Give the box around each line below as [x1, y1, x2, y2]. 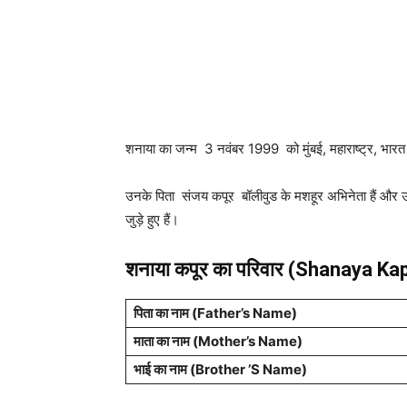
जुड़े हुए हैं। [125, 211, 179, 228]
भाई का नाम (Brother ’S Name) [134, 361, 307, 378]
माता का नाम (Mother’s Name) [134, 333, 303, 350]
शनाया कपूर [125, 258, 213, 281]
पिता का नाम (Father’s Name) [134, 304, 297, 322]
